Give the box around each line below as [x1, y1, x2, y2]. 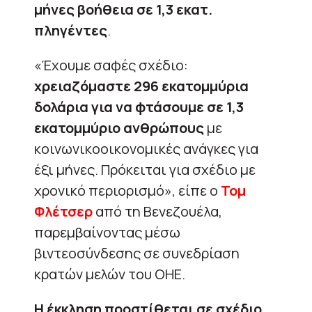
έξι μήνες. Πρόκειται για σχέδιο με [34, 159, 256, 179]
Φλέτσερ [34, 201, 93, 221]
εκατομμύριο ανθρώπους [34, 118, 204, 137]
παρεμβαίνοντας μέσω [34, 222, 180, 242]
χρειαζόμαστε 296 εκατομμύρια [34, 76, 249, 95]
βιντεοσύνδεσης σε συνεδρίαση [34, 243, 240, 263]
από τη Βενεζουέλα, [93, 201, 222, 221]
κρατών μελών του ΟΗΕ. [34, 264, 185, 283]
